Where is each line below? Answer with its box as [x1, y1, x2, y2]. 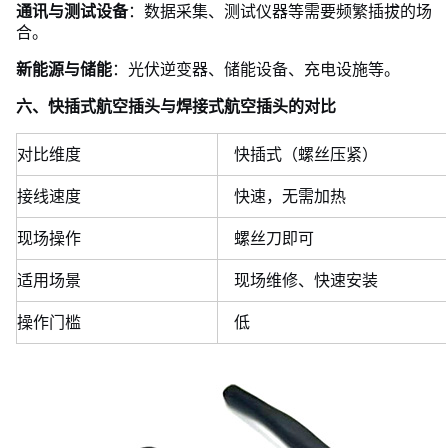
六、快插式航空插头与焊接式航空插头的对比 [16, 96, 336, 116]
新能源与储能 [16, 59, 112, 79]
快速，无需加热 [234, 186, 346, 206]
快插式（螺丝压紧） [234, 144, 378, 164]
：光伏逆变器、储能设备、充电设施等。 [112, 59, 400, 79]
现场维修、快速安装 [234, 270, 378, 290]
